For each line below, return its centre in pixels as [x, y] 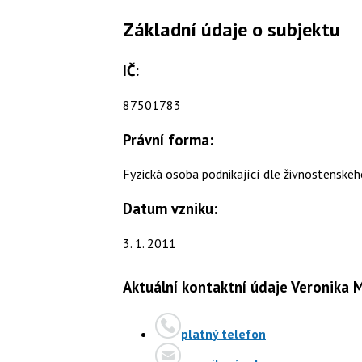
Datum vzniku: [170, 208]
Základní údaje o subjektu [232, 30]
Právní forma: [168, 139]
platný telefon [223, 334]
